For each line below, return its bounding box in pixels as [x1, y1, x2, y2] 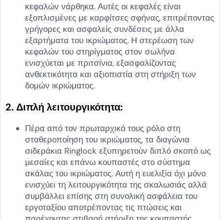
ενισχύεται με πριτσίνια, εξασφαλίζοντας [25, 57, 176, 68]
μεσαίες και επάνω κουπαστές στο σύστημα [25, 156, 190, 167]
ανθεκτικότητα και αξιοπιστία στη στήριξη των [25, 68, 196, 80]
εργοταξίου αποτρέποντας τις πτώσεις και [25, 201, 182, 213]
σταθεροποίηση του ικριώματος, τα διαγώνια [25, 134, 190, 145]
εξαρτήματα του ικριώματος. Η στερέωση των [25, 34, 194, 46]
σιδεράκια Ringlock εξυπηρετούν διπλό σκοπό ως [25, 145, 211, 156]
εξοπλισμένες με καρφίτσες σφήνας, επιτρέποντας [25, 12, 214, 23]
